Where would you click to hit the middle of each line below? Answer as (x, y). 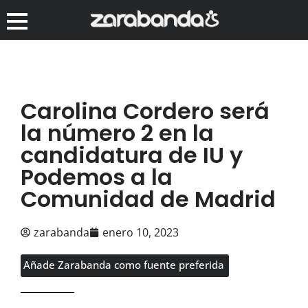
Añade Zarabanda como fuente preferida (124, 264)
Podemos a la (97, 177)
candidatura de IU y (132, 155)
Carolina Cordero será (145, 111)
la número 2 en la (117, 133)
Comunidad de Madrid (148, 199)
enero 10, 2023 (141, 232)
